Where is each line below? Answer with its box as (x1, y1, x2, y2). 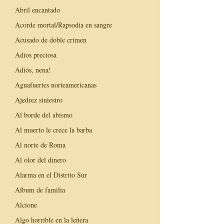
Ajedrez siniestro (15, 94, 62, 104)
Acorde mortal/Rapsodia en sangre (15, 19, 112, 29)
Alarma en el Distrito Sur (15, 169, 87, 179)
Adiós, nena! (15, 64, 51, 74)
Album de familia (15, 184, 65, 194)
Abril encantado (15, 4, 60, 14)
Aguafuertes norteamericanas (15, 79, 96, 89)
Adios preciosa (15, 49, 56, 59)
